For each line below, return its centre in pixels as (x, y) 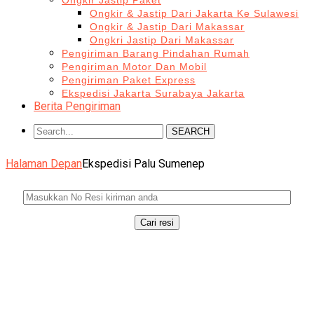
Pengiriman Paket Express (129, 80)
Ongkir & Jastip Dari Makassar (167, 27)
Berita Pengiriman (77, 106)
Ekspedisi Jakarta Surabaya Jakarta (153, 93)
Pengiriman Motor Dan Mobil (134, 67)
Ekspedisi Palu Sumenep (143, 164)
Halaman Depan (44, 164)
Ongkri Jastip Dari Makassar (162, 40)
